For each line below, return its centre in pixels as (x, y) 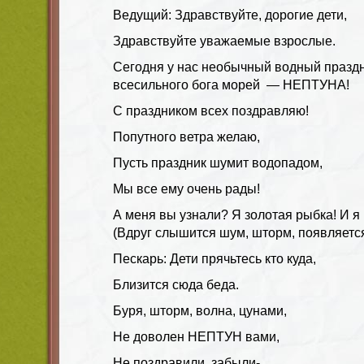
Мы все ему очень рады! (186, 188)
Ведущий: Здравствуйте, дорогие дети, (230, 15)
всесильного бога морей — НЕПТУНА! (231, 84)
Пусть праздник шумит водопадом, (218, 162)
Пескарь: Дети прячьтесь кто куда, (214, 258)
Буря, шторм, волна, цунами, (200, 310)
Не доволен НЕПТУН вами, (196, 336)
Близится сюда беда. (176, 284)
